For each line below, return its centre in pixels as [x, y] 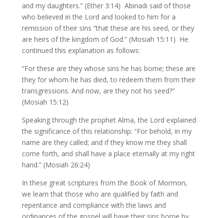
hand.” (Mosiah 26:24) [56, 165]
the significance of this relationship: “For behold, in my [107, 131]
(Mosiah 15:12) [45, 102]
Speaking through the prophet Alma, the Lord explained [109, 120]
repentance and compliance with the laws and [94, 205]
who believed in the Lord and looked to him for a [99, 17]
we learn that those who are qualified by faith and [100, 194]
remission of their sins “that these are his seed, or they [108, 28]
